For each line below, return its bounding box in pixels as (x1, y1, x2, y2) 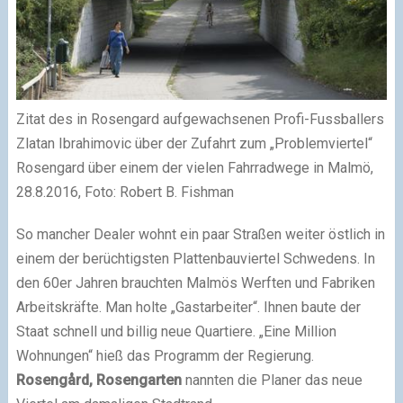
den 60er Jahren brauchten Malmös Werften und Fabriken (15, 274, 375, 292)
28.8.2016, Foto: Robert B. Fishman (15, 184, 234, 201)
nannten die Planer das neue (181, 372, 363, 390)
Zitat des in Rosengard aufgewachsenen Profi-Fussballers (15, 111, 384, 129)
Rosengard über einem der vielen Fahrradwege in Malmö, (15, 159, 373, 177)
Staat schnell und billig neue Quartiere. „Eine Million (15, 323, 336, 341)
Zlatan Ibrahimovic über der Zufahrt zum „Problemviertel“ (15, 135, 372, 153)
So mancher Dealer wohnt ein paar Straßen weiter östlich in (15, 226, 385, 244)
